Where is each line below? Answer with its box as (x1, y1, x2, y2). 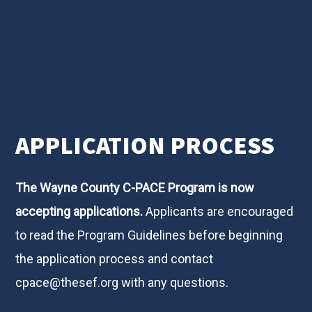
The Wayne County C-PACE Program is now (15, 180, 255, 196)
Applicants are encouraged (146, 204, 294, 219)
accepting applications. (15, 204, 146, 219)
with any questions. (118, 275, 229, 290)
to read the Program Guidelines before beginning (15, 228, 283, 243)
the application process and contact (15, 251, 217, 267)
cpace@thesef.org (15, 275, 119, 290)
